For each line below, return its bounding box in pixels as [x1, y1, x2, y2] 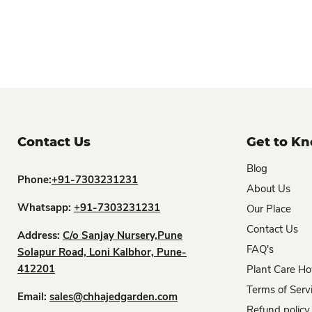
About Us [246, 182, 290, 196]
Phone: [17, 173, 52, 187]
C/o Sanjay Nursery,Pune [63, 228, 182, 243]
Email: [17, 290, 49, 304]
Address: [17, 228, 63, 243]
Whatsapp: [17, 201, 74, 215]
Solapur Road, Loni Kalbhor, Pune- [17, 245, 187, 260]
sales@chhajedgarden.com [49, 290, 178, 304]
